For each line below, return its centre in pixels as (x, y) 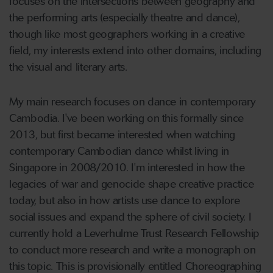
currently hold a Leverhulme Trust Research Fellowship (134, 233)
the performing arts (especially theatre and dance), (125, 18)
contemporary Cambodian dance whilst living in (119, 151)
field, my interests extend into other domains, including (135, 51)
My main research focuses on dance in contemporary (133, 102)
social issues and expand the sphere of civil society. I (130, 217)
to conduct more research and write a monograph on (133, 250)
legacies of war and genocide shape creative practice (132, 184)
